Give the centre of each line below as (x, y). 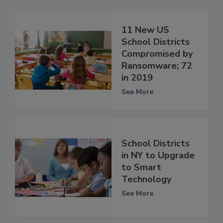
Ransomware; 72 (157, 66)
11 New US (145, 30)
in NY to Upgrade (158, 156)
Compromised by (157, 54)
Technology (146, 179)
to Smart (141, 167)
